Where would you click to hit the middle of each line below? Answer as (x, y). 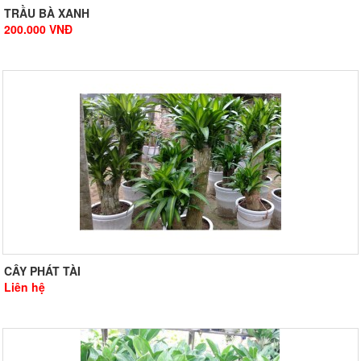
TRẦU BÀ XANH (47, 13)
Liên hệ (25, 287)
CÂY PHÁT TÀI (42, 271)
